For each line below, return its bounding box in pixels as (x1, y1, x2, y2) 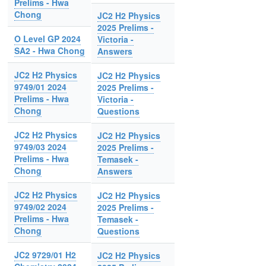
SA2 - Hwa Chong (14, 45, 85, 56)
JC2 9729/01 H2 (14, 249, 76, 261)
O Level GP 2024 (14, 33, 81, 45)
